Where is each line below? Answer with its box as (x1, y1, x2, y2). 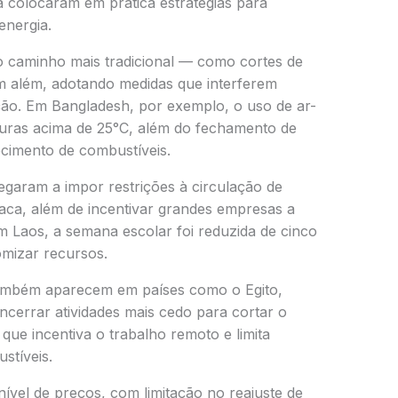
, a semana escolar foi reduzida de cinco (44, 222, 317, 241)
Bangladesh (51, 97, 130, 115)
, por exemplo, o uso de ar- (129, 97, 316, 115)
